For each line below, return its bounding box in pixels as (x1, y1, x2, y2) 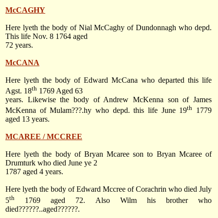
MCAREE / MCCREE (5, 132, 82, 141)
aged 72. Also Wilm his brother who (40, 196, 212, 204)
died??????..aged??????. (5, 204, 80, 213)
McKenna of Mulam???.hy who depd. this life (5, 106, 162, 115)
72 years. (5, 40, 33, 49)
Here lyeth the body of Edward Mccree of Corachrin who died (5, 185, 199, 194)
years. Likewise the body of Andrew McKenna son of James (5, 95, 212, 104)
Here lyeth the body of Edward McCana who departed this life (5, 75, 212, 84)
